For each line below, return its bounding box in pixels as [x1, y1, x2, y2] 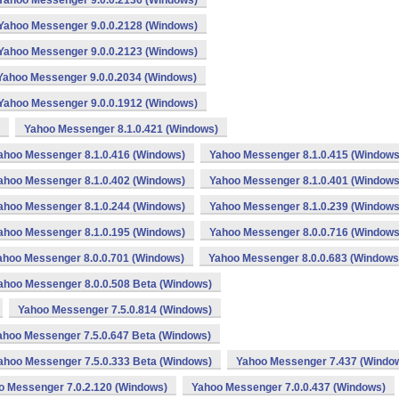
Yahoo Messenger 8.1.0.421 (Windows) [24, 123, 218, 135]
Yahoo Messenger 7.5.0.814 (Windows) [18, 304, 212, 316]
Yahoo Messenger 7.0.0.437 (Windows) [191, 381, 386, 394]
